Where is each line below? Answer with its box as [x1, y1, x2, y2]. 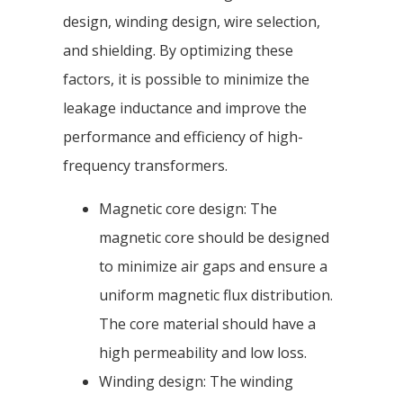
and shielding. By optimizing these [63, 40, 293, 61]
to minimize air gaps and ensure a [99, 256, 327, 277]
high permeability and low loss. [99, 343, 307, 363]
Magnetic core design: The [99, 199, 277, 219]
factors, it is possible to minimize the [63, 69, 309, 90]
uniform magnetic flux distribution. [99, 285, 333, 306]
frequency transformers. [63, 156, 228, 176]
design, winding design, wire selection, [63, 12, 320, 32]
